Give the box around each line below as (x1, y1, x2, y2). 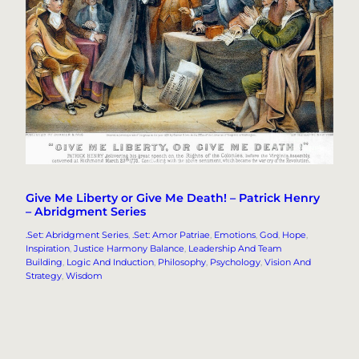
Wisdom (66, 269, 103, 281)
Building (26, 256, 63, 268)
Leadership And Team (188, 242, 282, 254)
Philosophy (158, 256, 206, 268)
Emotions (214, 228, 256, 240)
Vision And (264, 256, 311, 268)
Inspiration (26, 242, 70, 254)
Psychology (210, 256, 260, 268)
